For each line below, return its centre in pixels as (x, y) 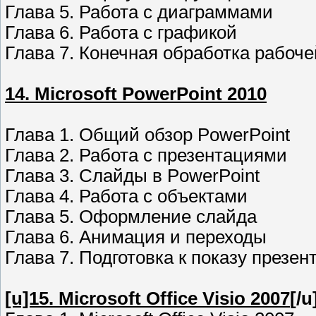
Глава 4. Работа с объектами (126, 196)
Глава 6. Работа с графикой (121, 33)
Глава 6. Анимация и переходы (136, 237)
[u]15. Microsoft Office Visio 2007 (147, 299)
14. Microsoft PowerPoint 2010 (136, 94)
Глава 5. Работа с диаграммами (139, 12)
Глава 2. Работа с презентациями (146, 156)
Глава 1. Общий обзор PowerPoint (147, 135)
